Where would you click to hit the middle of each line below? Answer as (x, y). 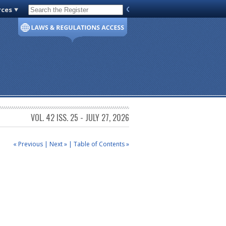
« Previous (28, 144)
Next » (58, 144)
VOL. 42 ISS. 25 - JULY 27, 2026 (80, 118)
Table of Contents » (101, 144)
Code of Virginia (56, 12)
